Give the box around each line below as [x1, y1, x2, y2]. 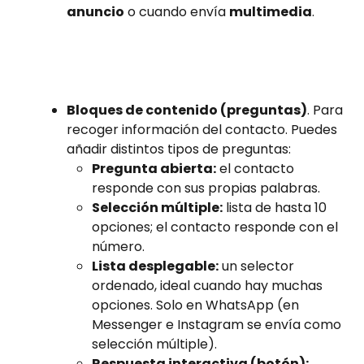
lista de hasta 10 [223, 198, 330, 218]
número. [92, 237, 145, 257]
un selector [219, 257, 297, 276]
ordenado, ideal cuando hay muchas [92, 276, 326, 296]
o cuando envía [124, 2, 229, 21]
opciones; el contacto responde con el [92, 218, 341, 237]
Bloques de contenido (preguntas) [67, 101, 307, 120]
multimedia [229, 2, 312, 21]
